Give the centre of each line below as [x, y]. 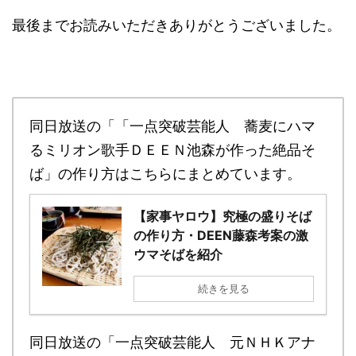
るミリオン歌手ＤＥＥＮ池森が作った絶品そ [172, 150]
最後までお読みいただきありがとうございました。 [176, 25]
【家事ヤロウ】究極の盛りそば [222, 217]
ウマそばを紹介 [178, 255]
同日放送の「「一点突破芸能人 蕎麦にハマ [172, 126]
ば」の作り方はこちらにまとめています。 [165, 174]
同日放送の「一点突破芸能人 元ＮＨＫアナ [172, 342]
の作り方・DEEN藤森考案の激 [221, 236]
